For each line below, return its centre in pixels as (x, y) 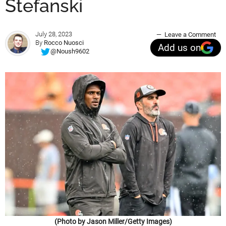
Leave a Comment (190, 35)
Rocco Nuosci (64, 43)
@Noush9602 (70, 51)
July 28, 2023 (54, 34)
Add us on (179, 48)
